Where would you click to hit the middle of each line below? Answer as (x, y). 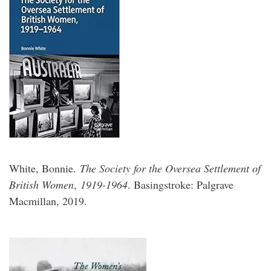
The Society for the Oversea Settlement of (168, 168)
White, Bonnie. (43, 168)
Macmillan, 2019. (50, 201)
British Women (41, 184)
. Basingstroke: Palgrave (181, 184)
